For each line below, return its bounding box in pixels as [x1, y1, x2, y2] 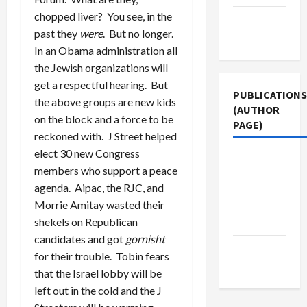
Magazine [232, 170, 281, 184]
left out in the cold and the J [34, 283, 162, 297]
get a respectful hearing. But [34, 77, 168, 91]
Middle [232, 197, 266, 211]
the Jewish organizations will [34, 60, 168, 74]
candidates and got [34, 232, 125, 245]
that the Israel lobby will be [34, 266, 162, 280]
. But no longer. [103, 26, 175, 40]
